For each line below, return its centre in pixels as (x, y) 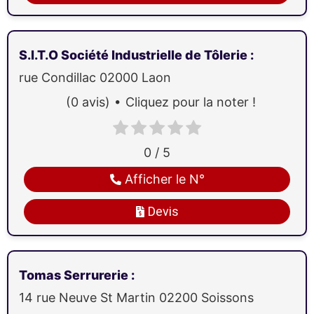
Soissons (227, 298)
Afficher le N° (164, 179)
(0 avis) (88, 102)
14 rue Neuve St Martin (89, 298)
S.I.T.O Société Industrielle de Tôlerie (135, 55)
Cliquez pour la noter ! (190, 102)
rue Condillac (59, 77)
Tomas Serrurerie (75, 275)
